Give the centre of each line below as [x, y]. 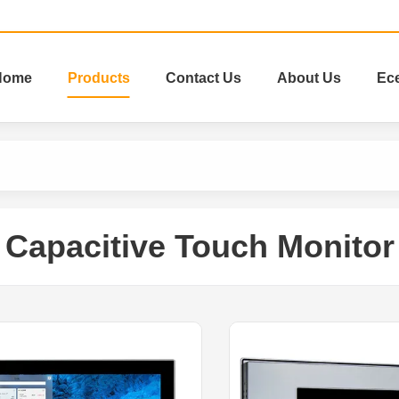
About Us [309, 77]
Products [98, 77]
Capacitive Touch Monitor [199, 246]
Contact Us [203, 77]
